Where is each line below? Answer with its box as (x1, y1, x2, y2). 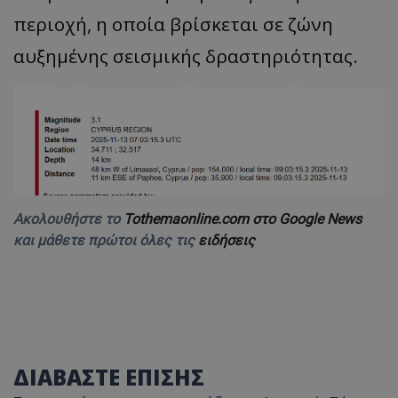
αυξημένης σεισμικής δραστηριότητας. (13, 43, 358, 68)
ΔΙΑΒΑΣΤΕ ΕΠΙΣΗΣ (13, 362, 204, 393)
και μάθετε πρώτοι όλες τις (13, 232, 198, 250)
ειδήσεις (198, 232, 255, 250)
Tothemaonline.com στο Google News (123, 211, 362, 228)
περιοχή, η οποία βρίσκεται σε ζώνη (13, 11, 333, 36)
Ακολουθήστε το (13, 211, 123, 228)
